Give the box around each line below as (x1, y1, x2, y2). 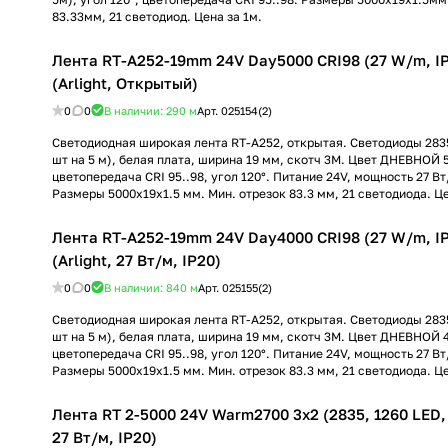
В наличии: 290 (104, 104, 189, 117)
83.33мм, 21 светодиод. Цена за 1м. (52, 9, 262, 24)
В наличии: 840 (104, 281, 190, 294)
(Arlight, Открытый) (52, 74, 198, 92)
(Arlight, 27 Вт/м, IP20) (52, 251, 221, 269)
